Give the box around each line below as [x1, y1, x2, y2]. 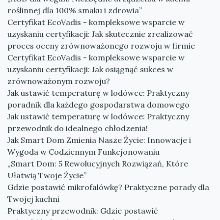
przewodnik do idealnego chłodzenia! [7, 123, 148, 133]
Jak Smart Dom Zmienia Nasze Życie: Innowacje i [7, 135, 191, 145]
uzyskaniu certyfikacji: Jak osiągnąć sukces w [7, 64, 173, 74]
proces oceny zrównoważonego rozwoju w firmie [7, 41, 195, 51]
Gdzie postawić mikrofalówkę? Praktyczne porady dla [7, 182, 209, 192]
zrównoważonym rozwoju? [7, 76, 110, 86]
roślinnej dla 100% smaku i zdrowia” [7, 5, 142, 15]
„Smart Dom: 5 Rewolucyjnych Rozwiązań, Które [7, 159, 188, 168]
